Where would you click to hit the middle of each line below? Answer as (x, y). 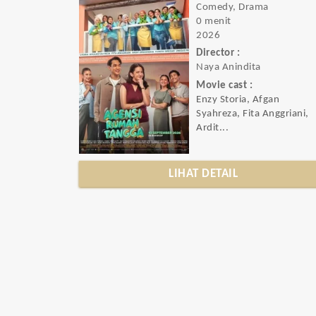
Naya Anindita (229, 68)
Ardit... (213, 128)
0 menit (214, 22)
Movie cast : (225, 85)
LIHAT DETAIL (203, 174)
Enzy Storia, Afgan (238, 99)
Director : (218, 54)
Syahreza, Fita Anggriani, (253, 114)
